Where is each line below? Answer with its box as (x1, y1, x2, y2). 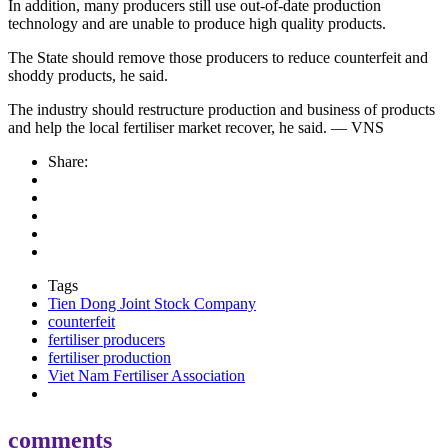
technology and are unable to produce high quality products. (8, 15, 386, 33)
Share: (48, 153, 88, 171)
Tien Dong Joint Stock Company (48, 295, 256, 313)
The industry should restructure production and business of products (8, 101, 435, 119)
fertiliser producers (48, 331, 165, 349)
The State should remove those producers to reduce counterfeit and (8, 49, 428, 67)
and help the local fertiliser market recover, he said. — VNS (8, 119, 384, 137)
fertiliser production (48, 349, 171, 367)
